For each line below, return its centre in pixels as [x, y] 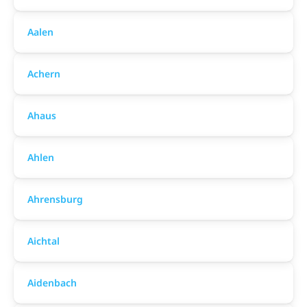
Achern [44, 74]
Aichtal [44, 241]
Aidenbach [52, 283]
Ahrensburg [55, 199]
